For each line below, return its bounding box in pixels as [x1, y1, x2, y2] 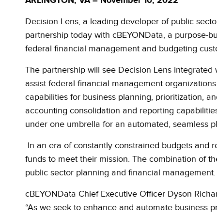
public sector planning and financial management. [25, 168, 216, 178]
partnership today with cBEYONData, [25, 30, 168, 40]
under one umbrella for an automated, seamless [25, 119, 211, 129]
